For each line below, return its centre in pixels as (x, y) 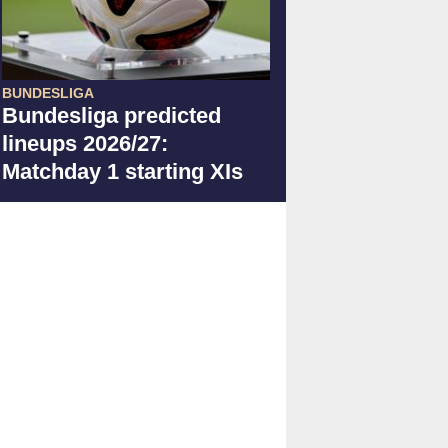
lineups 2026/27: (85, 143)
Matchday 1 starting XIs (122, 171)
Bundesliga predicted (111, 115)
